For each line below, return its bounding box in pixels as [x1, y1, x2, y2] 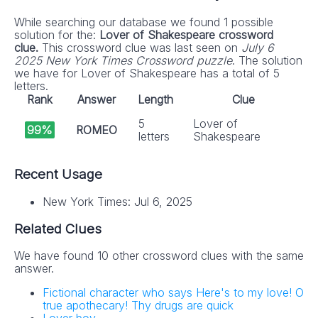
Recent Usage [14, 166, 102, 183]
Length [137, 92, 173, 107]
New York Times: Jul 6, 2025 [43, 194, 192, 209]
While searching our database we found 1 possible [14, 15, 273, 30]
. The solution [232, 53, 302, 68]
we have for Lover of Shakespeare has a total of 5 [14, 66, 280, 81]
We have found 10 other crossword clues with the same [14, 248, 304, 263]
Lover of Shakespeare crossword [99, 28, 273, 43]
